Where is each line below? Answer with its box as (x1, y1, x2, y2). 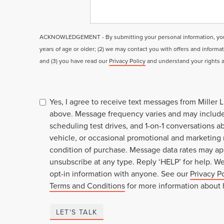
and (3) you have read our (39, 56, 109, 65)
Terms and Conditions (49, 180, 125, 191)
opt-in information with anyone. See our (49, 168, 190, 179)
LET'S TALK (55, 207, 97, 217)
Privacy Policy (109, 56, 146, 65)
